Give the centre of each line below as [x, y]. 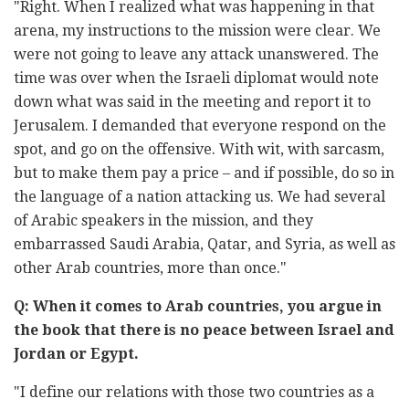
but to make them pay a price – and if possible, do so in [204, 173]
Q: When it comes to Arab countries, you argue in [198, 307]
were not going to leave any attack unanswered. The [196, 55]
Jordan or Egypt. [76, 354]
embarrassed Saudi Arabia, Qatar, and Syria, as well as [204, 245]
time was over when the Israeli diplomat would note [196, 79]
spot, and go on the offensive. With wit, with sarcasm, [199, 150]
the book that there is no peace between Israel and [204, 330]
